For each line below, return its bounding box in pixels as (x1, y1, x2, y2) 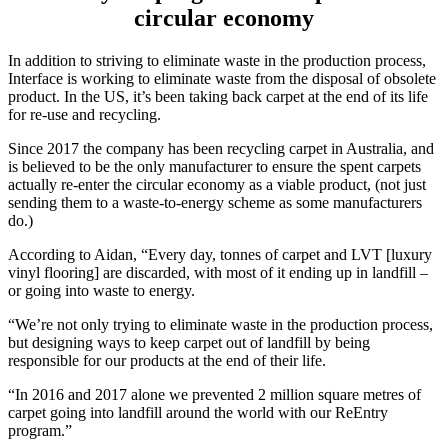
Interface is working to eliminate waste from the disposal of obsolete (8, 69, 436, 87)
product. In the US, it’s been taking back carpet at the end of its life (8, 87, 428, 105)
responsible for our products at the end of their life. (8, 351, 326, 369)
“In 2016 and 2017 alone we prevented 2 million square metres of (8, 385, 421, 403)
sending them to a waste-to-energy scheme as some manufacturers (8, 193, 422, 211)
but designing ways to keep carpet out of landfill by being (8, 333, 370, 351)
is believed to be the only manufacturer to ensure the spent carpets (8, 157, 421, 175)
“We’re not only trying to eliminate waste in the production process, (8, 315, 433, 333)
